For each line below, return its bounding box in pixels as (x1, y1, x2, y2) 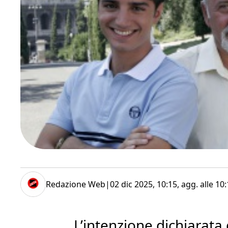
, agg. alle (177, 178, 215, 190)
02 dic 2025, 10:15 (110, 178, 177, 190)
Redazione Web (46, 178, 105, 190)
